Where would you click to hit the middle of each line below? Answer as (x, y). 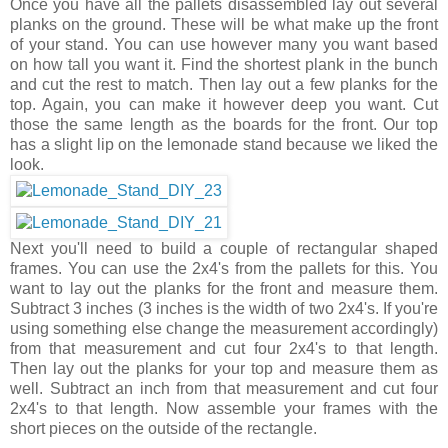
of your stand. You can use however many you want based (224, 44)
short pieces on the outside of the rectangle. (165, 428)
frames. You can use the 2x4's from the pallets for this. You (224, 268)
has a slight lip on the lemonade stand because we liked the (224, 144)
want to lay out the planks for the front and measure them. (224, 288)
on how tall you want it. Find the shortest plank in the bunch (224, 64)
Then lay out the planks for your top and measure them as (224, 368)
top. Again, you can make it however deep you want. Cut (224, 104)
